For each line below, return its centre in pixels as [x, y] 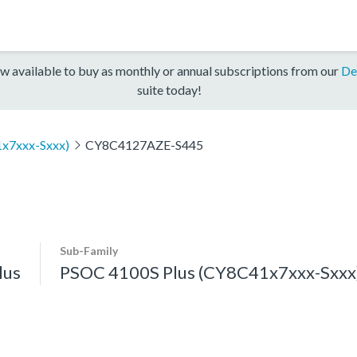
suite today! [169, 89]
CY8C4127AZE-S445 [144, 144]
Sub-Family [89, 250]
